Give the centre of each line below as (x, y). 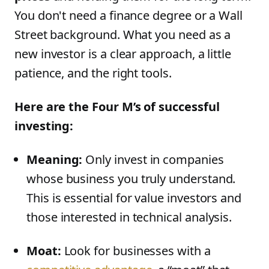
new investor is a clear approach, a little (123, 54)
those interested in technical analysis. (129, 217)
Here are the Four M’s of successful (117, 107)
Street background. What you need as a (123, 35)
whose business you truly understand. (131, 179)
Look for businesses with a (136, 251)
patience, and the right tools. (93, 73)
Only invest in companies (153, 159)
